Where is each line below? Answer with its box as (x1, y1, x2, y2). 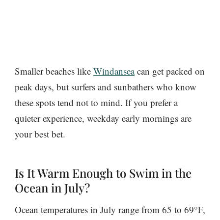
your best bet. (15, 127, 65, 140)
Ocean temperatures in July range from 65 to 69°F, (15, 203, 205, 216)
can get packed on (135, 64, 205, 77)
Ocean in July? (15, 179, 90, 195)
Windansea (93, 64, 135, 77)
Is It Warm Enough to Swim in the (15, 165, 192, 181)
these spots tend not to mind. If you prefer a (15, 96, 178, 109)
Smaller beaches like (15, 64, 93, 77)
